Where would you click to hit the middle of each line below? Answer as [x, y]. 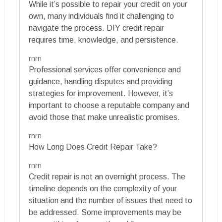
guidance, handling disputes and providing [101, 82]
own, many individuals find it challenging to [101, 16]
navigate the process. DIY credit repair [96, 28]
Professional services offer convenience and [105, 70]
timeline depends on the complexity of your [103, 189]
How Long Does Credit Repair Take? [93, 147]
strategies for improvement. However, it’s [101, 94]
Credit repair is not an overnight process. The [107, 177]
